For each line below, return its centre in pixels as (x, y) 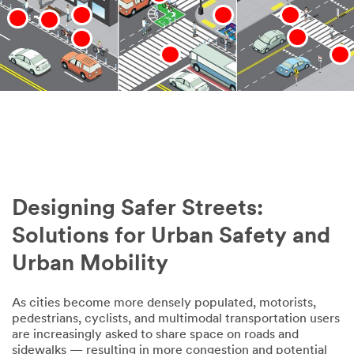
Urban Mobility (90, 264)
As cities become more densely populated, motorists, (164, 303)
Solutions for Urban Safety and (171, 237)
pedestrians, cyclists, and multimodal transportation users (176, 319)
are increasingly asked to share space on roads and (155, 335)
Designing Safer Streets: (137, 209)
